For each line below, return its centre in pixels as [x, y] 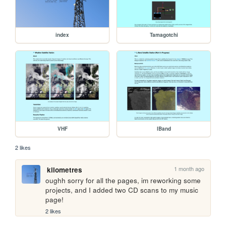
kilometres [64, 169]
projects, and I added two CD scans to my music [122, 190]
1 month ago [189, 168]
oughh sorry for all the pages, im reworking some [123, 180]
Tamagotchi [164, 35]
